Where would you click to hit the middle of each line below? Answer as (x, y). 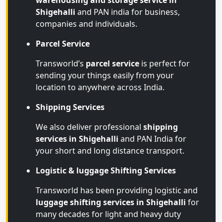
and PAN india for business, (128, 12)
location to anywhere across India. (100, 87)
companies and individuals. (86, 24)
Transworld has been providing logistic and (117, 190)
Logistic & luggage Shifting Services (106, 170)
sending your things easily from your (105, 75)
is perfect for (165, 63)
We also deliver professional (89, 127)
